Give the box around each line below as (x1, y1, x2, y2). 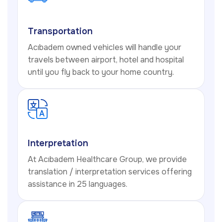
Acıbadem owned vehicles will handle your (28, 42, 181, 53)
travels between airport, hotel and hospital (28, 54, 184, 65)
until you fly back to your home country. (28, 66, 174, 77)
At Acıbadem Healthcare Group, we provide (28, 154, 187, 165)
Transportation (28, 25, 93, 37)
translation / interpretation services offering (28, 166, 192, 177)
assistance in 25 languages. (28, 178, 127, 189)
